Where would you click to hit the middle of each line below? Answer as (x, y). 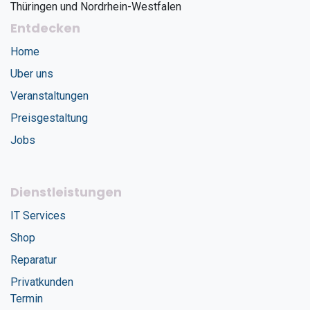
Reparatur (34, 260)
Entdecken (45, 28)
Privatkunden (42, 282)
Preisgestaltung (49, 118)
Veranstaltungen (49, 96)
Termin (27, 299)
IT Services (38, 216)
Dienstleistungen (66, 192)
